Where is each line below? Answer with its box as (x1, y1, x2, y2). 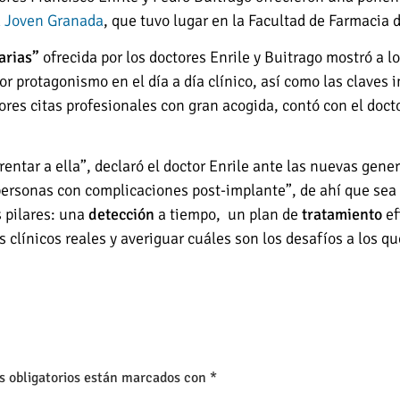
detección (88, 204, 154, 225)
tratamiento (302, 204, 382, 225)
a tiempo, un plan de (154, 204, 302, 225)
